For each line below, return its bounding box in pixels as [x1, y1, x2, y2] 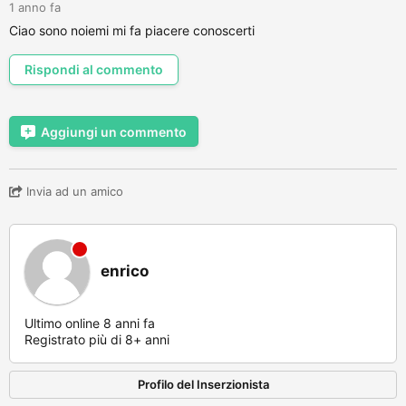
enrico [101, 262, 149, 280]
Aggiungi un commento [41, 124, 187, 140]
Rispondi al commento [24, 62, 163, 77]
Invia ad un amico [23, 184, 123, 198]
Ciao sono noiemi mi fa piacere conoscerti [9, 23, 255, 38]
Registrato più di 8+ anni [24, 332, 169, 347]
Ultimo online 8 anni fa [24, 315, 155, 331]
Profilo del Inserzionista [137, 377, 269, 391]
